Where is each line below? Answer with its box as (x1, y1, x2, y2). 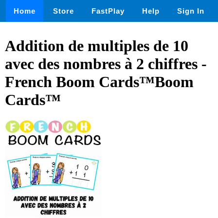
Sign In (177, 7, 204, 15)
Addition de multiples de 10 (5, 37, 188, 55)
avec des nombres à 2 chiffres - (5, 55, 207, 73)
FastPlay (91, 7, 125, 15)
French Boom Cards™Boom (5, 73, 194, 91)
